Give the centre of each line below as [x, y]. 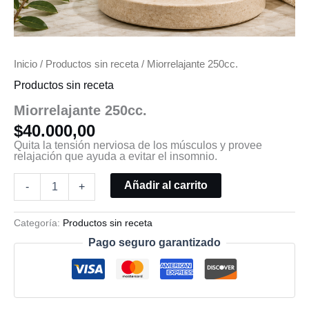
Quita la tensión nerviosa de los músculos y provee [138, 145]
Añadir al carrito [166, 185]
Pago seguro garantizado [154, 243]
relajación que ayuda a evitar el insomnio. [116, 156]
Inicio [26, 64]
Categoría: [38, 222]
